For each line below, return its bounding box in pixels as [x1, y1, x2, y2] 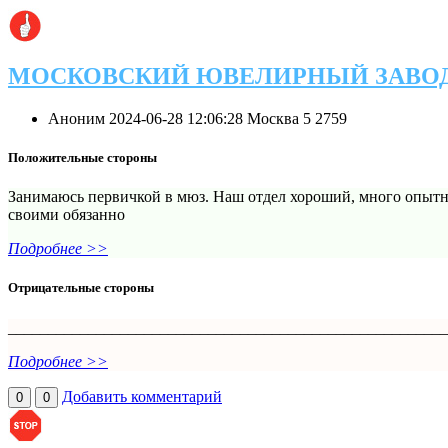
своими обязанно [8, 206, 125, 224]
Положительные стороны [8, 149, 157, 165]
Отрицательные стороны [8, 280, 154, 296]
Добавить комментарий [62, 387, 222, 405]
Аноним [48, 109, 109, 127]
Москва [247, 109, 299, 127]
